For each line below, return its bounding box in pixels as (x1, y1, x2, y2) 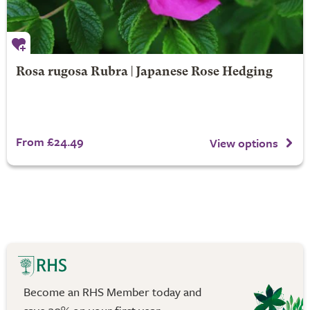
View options (210, 134, 278, 152)
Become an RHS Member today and (24, 283, 201, 301)
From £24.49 (15, 133, 84, 151)
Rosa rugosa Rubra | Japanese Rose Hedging (15, 66, 273, 79)
